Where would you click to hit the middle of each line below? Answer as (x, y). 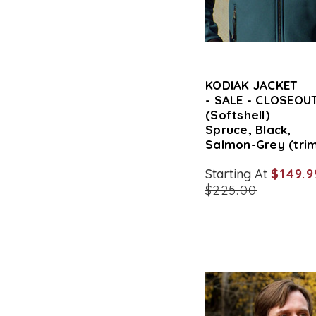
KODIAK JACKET (251, 85)
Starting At (238, 174)
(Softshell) (238, 115)
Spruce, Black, (248, 129)
